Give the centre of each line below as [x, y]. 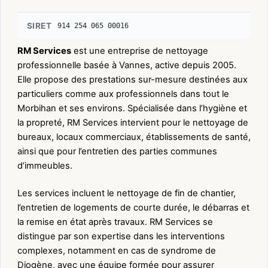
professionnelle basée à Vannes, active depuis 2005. [127, 65]
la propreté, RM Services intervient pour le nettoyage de [133, 122]
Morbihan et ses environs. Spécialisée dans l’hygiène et [132, 108]
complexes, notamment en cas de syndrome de [117, 251]
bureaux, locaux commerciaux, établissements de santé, [134, 137]
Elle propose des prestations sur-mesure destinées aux [133, 79]
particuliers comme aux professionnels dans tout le [123, 94]
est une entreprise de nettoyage [140, 51]
